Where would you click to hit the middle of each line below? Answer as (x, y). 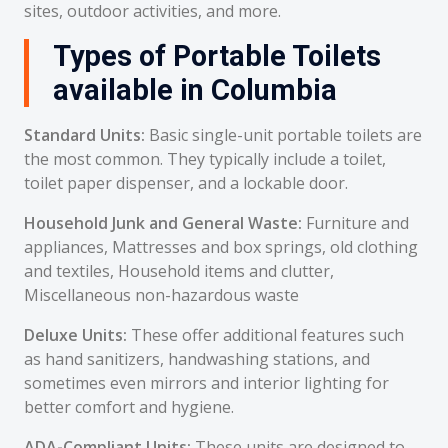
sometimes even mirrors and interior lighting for (206, 383)
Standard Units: (84, 135)
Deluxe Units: (75, 335)
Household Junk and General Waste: (163, 223)
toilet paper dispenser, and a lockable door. (186, 183)
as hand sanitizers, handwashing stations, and (197, 359)
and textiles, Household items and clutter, (179, 271)
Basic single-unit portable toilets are (283, 135)
